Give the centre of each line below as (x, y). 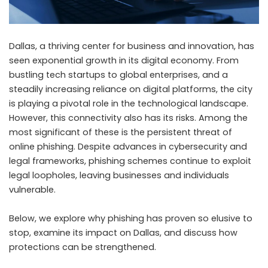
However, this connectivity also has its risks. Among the (128, 118)
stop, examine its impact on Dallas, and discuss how (123, 233)
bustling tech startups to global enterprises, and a (118, 75)
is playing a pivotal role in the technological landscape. (129, 104)
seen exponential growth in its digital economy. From (124, 61)
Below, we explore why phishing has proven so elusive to (131, 219)
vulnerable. (32, 190)
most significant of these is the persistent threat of (121, 133)
